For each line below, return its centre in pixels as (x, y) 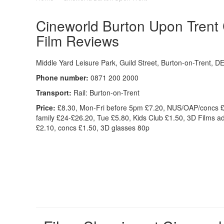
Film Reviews (77, 40)
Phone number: (62, 77)
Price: (47, 107)
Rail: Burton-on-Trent (106, 92)
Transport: (55, 92)
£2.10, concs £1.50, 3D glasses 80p (93, 127)
